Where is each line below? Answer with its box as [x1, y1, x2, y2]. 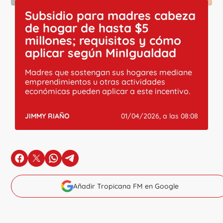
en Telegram [70, 157, 116, 168]
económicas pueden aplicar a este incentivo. [25, 86, 191, 96]
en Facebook [19, 157, 68, 168]
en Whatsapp [53, 157, 103, 168]
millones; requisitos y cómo [25, 32, 182, 48]
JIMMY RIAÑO [25, 111, 70, 120]
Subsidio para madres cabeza [25, 7, 196, 23]
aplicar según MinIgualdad [25, 45, 177, 60]
